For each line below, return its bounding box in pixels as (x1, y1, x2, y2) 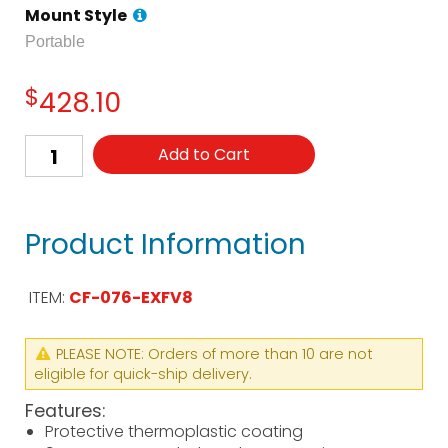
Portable (25, 33, 85, 50)
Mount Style (25, 4, 130, 27)
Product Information (25, 225, 306, 264)
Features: (25, 399, 105, 423)
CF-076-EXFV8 (69, 286, 193, 309)
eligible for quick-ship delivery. (34, 364, 252, 384)
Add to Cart (158, 143, 250, 166)
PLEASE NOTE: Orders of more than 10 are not (55, 344, 373, 364)
